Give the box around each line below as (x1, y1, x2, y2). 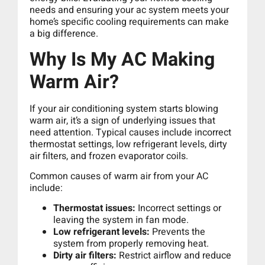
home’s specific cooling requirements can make (30, 15, 229, 30)
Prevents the (150, 225, 205, 240)
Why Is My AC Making (30, 45, 215, 73)
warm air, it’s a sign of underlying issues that (30, 113, 215, 128)
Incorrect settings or (135, 201, 221, 216)
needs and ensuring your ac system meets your (30, 3, 229, 18)
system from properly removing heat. (53, 237, 209, 251)
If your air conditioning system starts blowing (30, 101, 218, 116)
